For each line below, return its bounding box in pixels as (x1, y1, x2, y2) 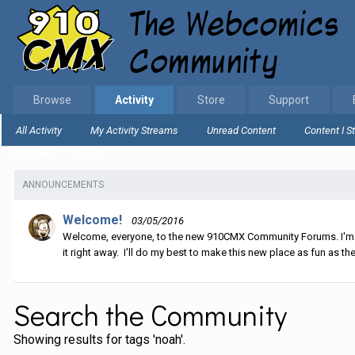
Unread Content (207, 124, 276, 136)
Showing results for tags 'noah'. (13, 332, 185, 347)
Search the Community (13, 296, 287, 334)
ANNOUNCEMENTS (22, 179, 104, 190)
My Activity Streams (90, 124, 178, 136)
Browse (33, 94, 71, 106)
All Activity (16, 124, 62, 136)
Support (269, 94, 309, 106)
